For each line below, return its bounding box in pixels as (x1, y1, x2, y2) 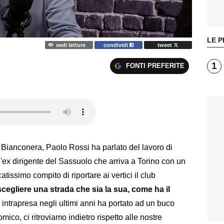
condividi (103, 41, 130, 48)
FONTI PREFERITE (125, 62, 184, 70)
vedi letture (55, 41, 85, 48)
